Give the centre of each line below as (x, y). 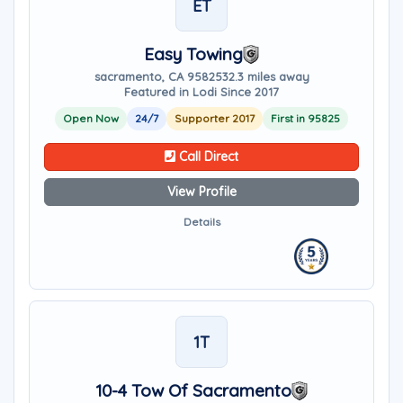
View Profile (201, 192)
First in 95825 (305, 118)
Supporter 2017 (215, 118)
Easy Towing (193, 54)
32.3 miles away (265, 76)
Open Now (91, 118)
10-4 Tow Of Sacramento (193, 390)
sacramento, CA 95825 (158, 76)
